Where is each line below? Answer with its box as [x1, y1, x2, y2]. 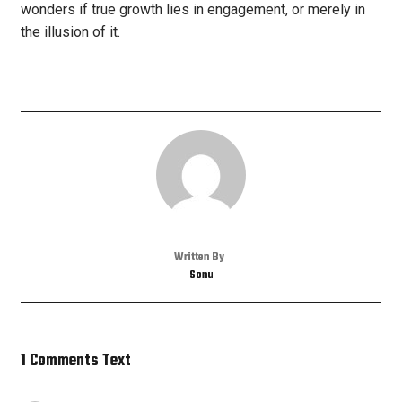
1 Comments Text [21, 348, 131, 375]
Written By [173, 249, 224, 267]
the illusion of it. [21, 23, 120, 41]
